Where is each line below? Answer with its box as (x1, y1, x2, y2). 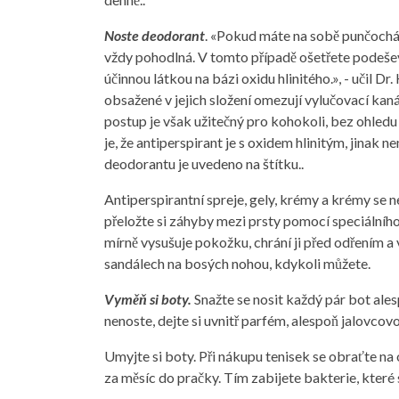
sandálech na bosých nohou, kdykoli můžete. (104, 255, 370, 272)
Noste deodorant (104, 27, 205, 44)
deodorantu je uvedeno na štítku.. (104, 155, 304, 172)
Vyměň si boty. (104, 290, 191, 307)
